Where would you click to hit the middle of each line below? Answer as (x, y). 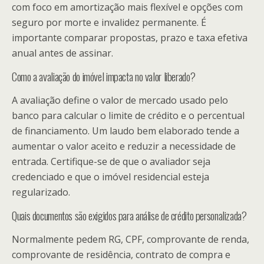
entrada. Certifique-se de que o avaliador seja (111, 161)
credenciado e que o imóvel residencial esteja (110, 176)
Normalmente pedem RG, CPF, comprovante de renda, (131, 239)
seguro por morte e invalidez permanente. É (109, 22)
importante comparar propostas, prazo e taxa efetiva (130, 37)
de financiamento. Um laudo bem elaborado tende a (126, 131)
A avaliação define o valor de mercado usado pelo (120, 100)
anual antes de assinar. (62, 53)
